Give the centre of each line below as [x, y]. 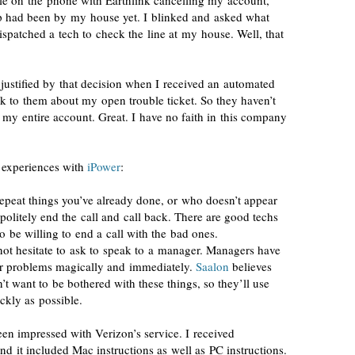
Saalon [212, 266]
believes [250, 266]
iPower [104, 166]
